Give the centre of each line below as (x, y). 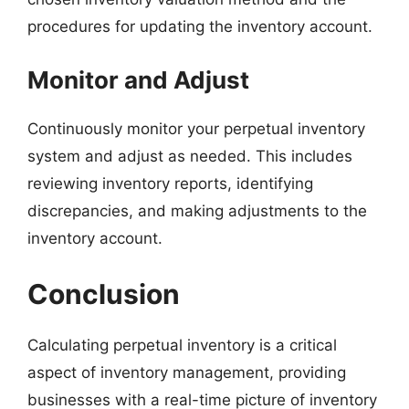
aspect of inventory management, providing (187, 372)
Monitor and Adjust (138, 79)
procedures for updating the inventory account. (200, 26)
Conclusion (104, 294)
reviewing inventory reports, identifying (170, 183)
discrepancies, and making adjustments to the (197, 210)
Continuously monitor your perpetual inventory (196, 128)
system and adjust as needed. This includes (190, 156)
